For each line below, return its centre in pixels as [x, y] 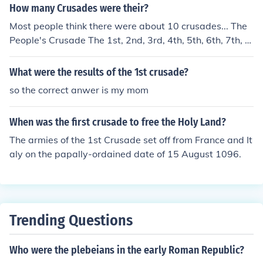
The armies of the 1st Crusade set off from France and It [131, 140]
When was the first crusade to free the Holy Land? [118, 122]
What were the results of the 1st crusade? [99, 72]
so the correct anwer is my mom [79, 90]
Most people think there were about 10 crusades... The [128, 26]
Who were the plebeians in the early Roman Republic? [127, 250]
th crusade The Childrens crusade [82, 54]
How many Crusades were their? [79, 8]
